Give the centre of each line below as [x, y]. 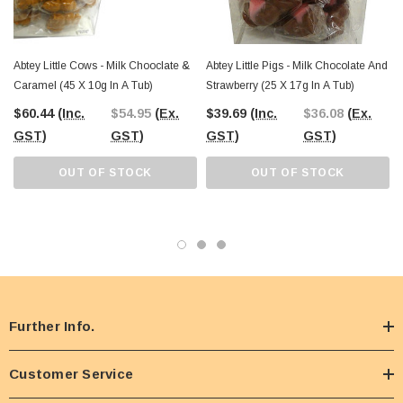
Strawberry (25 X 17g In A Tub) [280, 86]
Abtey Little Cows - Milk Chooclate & [98, 66]
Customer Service [71, 374]
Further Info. [52, 327]
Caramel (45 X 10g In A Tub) [83, 86]
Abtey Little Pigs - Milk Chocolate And [297, 66]
